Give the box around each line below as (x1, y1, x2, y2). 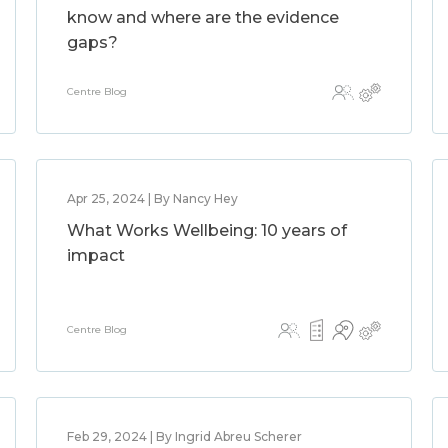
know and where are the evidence (66, 8, 339, 27)
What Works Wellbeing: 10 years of (66, 221, 347, 240)
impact (66, 246, 125, 265)
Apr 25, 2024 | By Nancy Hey (66, 191, 238, 206)
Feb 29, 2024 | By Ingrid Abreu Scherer (66, 429, 302, 444)
